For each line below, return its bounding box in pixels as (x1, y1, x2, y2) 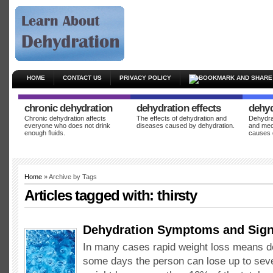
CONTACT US (63, 74, 102, 81)
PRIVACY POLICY (119, 74, 171, 81)
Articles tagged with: (24, 188, 158, 204)
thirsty (157, 188, 197, 204)
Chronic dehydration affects (24, 115, 106, 122)
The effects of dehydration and (136, 115, 227, 122)
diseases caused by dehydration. (136, 122, 235, 129)
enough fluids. (24, 129, 65, 136)
